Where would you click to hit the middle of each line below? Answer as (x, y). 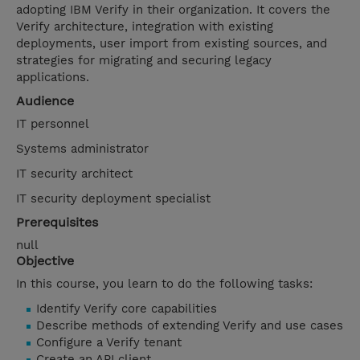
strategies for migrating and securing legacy (144, 61)
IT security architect (76, 174)
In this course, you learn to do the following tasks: (164, 284)
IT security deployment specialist (113, 199)
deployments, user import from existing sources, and (172, 44)
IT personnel (55, 124)
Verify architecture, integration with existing (145, 27)
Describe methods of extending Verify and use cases (190, 326)
